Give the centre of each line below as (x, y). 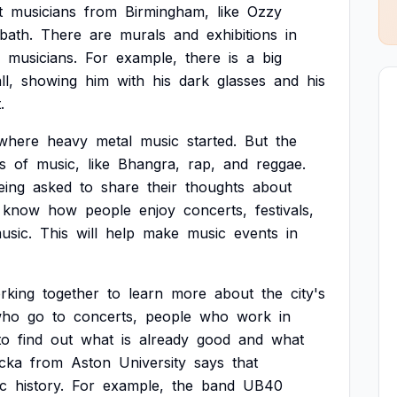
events (256, 233)
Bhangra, (149, 164)
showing (49, 81)
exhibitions (242, 35)
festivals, (284, 210)
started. (212, 141)
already (164, 339)
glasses (241, 81)
